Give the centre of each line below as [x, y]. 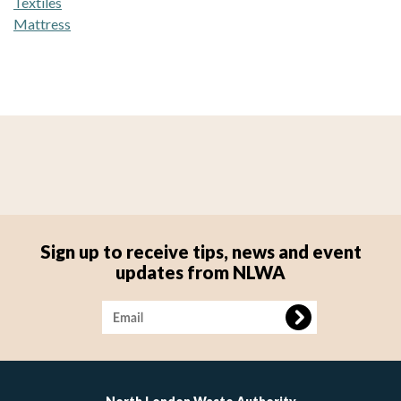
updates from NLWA [200, 272]
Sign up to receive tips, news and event [200, 251]
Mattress [42, 23]
